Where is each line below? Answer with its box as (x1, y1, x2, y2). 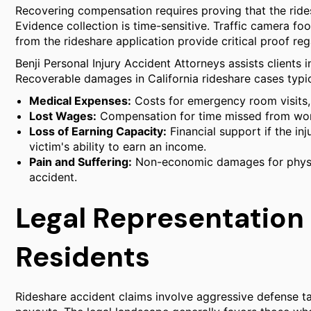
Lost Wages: (29, 109, 96, 123)
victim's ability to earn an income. (29, 140, 206, 153)
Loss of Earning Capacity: (29, 124, 167, 138)
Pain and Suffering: (29, 155, 132, 169)
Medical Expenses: (29, 94, 131, 108)
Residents (15, 239, 150, 275)
